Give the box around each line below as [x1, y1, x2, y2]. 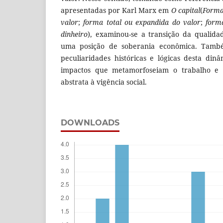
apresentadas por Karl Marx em [61, 5, 171, 15]
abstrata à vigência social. [61, 77, 147, 87]
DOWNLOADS [61, 117, 119, 127]
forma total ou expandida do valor [83, 17, 201, 27]
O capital [171, 5, 200, 15]
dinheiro [61, 29, 88, 39]
